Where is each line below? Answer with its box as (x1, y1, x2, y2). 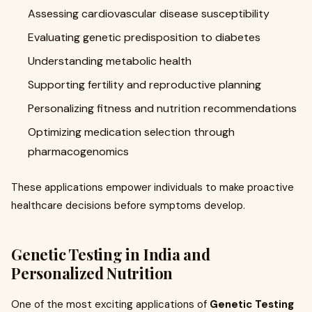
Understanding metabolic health (28, 54, 192, 68)
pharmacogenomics (28, 144, 129, 159)
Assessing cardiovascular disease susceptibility (28, 6, 270, 21)
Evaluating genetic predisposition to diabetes (28, 30, 260, 45)
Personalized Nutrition (11, 263, 173, 283)
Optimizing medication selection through (28, 125, 235, 139)
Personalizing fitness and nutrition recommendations (28, 101, 297, 116)
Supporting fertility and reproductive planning (28, 77, 261, 92)
